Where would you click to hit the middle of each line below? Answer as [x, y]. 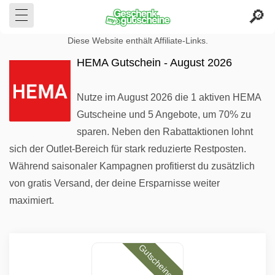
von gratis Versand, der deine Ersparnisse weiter [114, 183]
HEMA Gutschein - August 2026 [154, 63]
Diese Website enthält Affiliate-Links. [137, 41]
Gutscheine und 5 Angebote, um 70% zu [164, 114]
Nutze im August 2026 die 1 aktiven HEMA [169, 97]
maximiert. [32, 200]
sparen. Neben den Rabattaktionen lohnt [165, 132]
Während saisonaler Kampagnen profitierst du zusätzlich [132, 166]
